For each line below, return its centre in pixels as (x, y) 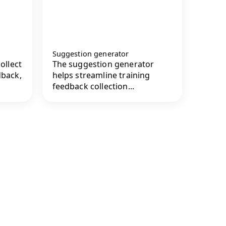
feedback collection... (93, 87)
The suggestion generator (103, 64)
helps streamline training (101, 75)
